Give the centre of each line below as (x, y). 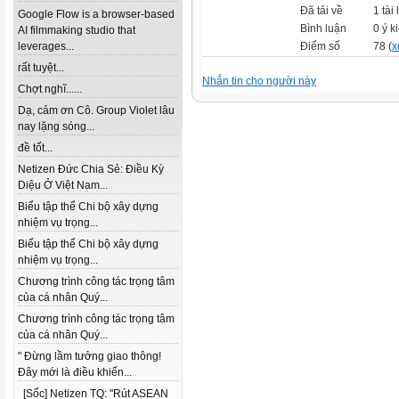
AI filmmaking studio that (77, 30)
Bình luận (323, 28)
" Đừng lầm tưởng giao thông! (90, 356)
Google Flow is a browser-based (96, 14)
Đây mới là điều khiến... (75, 372)
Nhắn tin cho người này (259, 81)
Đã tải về (322, 11)
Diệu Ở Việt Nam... (63, 185)
